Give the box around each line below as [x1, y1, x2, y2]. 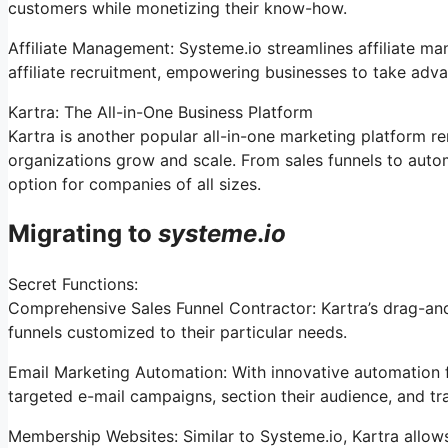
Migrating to [8, 218, 158, 248]
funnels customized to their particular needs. [8, 321, 347, 342]
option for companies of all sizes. [8, 173, 261, 194]
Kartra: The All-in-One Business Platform [8, 101, 313, 122]
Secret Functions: [8, 273, 138, 294]
